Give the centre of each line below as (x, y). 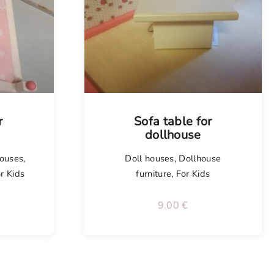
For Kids (193, 174)
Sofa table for (173, 122)
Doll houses (150, 159)
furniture (154, 174)
